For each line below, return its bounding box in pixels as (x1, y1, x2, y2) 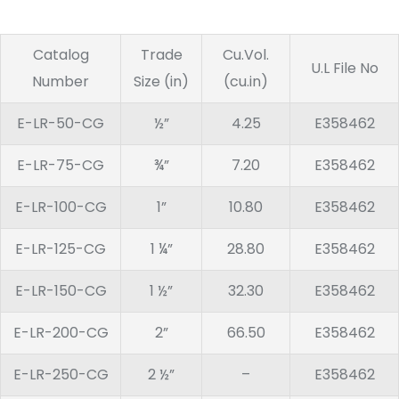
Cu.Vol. (223, 45, 269, 66)
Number (32, 71, 89, 93)
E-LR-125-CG (15, 239, 106, 260)
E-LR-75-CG (17, 155, 104, 176)
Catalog (32, 45, 89, 66)
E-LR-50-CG (17, 113, 104, 134)
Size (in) (134, 71, 189, 93)
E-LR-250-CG (12, 364, 109, 386)
